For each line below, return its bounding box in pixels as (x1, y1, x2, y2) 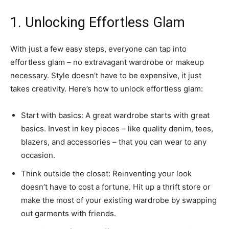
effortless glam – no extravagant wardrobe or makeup (10, 57, 204, 67)
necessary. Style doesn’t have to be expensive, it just (10, 71, 201, 81)
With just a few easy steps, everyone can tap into (10, 44, 187, 54)
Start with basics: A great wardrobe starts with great (21, 110, 210, 121)
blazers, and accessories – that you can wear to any (21, 137, 207, 147)
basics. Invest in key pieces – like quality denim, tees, (21, 124, 213, 134)
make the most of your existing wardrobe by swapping (21, 195, 217, 205)
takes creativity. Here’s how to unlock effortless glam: (10, 84, 203, 94)
